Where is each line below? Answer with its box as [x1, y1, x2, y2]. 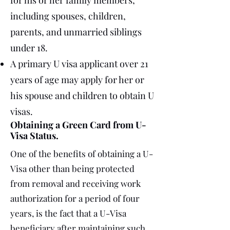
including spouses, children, [10, 10, 126, 22]
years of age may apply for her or [10, 73, 144, 86]
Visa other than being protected [10, 163, 135, 174]
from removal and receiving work [10, 178, 141, 189]
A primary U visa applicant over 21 [10, 57, 148, 70]
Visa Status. [10, 129, 59, 142]
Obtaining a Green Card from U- [10, 119, 146, 131]
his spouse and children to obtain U [10, 89, 154, 102]
